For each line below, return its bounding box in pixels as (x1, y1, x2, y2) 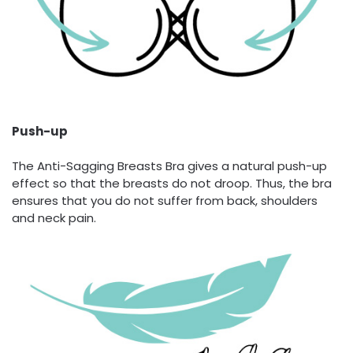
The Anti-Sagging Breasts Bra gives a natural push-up (12, 158, 327, 175)
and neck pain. (12, 210, 96, 227)
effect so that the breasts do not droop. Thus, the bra (12, 175, 332, 192)
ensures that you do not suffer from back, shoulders (12, 192, 318, 210)
